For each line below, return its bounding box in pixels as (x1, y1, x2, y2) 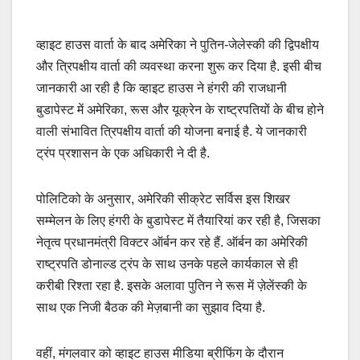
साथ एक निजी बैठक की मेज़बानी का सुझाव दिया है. (36, 301, 265, 315)
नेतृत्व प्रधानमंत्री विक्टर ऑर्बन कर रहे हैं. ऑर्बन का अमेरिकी (36, 235, 308, 250)
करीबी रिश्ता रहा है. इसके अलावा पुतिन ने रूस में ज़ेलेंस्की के (36, 279, 307, 293)
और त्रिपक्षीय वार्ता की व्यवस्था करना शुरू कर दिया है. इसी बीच (36, 59, 321, 74)
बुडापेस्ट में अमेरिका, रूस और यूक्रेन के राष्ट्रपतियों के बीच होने (36, 103, 324, 117)
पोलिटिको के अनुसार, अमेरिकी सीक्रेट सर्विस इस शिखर (36, 192, 290, 207)
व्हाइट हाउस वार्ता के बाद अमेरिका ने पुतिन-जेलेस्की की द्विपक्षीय (36, 38, 319, 52)
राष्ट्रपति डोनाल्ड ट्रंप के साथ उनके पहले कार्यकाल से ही (36, 257, 298, 272)
